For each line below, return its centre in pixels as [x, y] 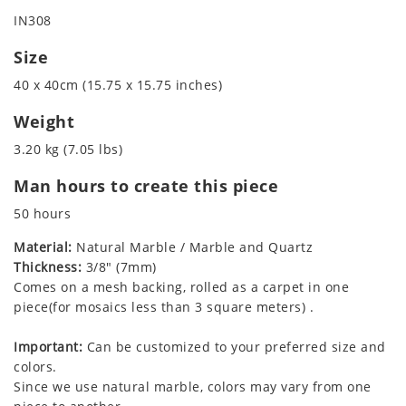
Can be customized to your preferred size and [234, 346]
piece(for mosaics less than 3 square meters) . [164, 306]
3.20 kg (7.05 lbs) [68, 149]
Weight [44, 121]
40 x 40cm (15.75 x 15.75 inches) [118, 84]
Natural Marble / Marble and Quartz [192, 246]
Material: [43, 246]
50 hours [42, 213]
